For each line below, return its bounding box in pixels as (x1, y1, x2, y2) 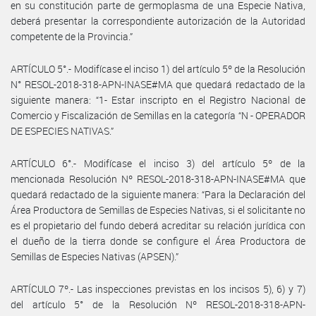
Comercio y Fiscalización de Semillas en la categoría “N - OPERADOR (11, 108, 305, 122)
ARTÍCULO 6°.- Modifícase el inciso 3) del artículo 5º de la (11, 156, 305, 170)
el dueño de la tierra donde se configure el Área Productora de (11, 233, 305, 248)
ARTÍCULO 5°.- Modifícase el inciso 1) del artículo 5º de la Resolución (11, 61, 305, 75)
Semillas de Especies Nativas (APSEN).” (11, 249, 178, 263)
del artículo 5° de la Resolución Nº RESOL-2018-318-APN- (11, 297, 305, 311)
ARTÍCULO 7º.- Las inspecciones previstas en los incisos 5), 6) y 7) (11, 281, 305, 296)
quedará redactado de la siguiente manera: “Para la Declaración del (11, 187, 305, 201)
